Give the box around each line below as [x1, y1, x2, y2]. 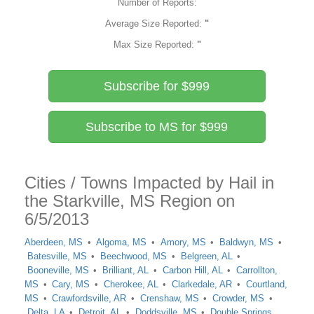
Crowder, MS [212, 293, 265, 303]
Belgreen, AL [180, 251, 233, 261]
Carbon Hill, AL [162, 265, 223, 275]
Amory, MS [160, 237, 206, 247]
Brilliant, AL [102, 265, 149, 275]
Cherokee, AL [103, 279, 158, 289]
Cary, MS [52, 279, 90, 289]
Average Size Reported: [105, 18, 205, 29]
